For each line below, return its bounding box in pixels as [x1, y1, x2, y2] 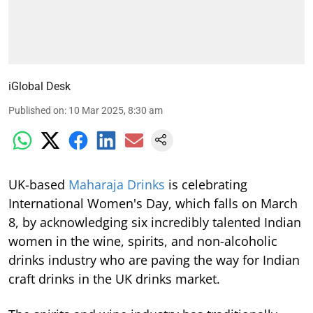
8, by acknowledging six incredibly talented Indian [8, 213, 301, 231]
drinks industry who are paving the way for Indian [8, 251, 300, 268]
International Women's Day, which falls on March [8, 194, 298, 212]
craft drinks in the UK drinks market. [8, 270, 220, 287]
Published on [8, 104, 64, 116]
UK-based [8, 175, 68, 193]
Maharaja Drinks [68, 175, 165, 193]
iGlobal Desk [8, 79, 71, 93]
